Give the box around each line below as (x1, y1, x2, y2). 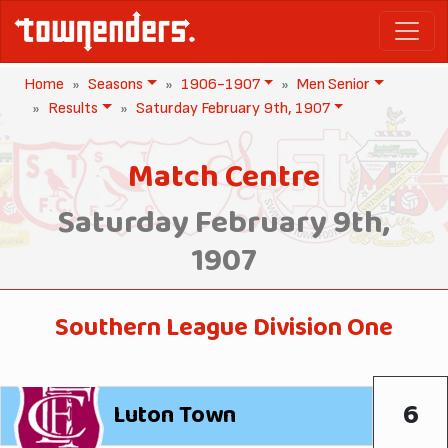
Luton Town (113, 395, 236, 436)
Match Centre (128, 150, 320, 205)
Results (48, 98, 98, 118)
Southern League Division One (55, 306, 393, 350)
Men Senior (297, 74, 371, 94)
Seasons (88, 74, 143, 94)
